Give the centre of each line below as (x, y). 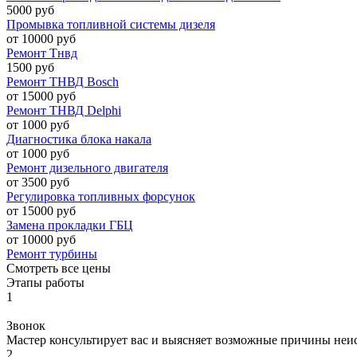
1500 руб (30, 67)
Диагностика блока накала (79, 139)
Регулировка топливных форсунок (101, 196)
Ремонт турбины (52, 253)
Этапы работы (45, 282)
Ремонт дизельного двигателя (87, 167)
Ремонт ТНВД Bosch (63, 81)
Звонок (26, 325)
